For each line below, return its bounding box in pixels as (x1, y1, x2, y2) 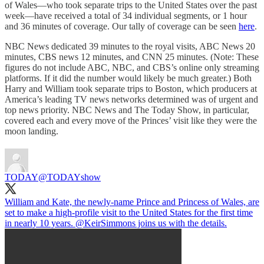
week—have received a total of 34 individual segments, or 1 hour (5, 10, 247, 21)
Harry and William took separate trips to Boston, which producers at (5, 83, 257, 94)
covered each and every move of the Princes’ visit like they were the (5, 115, 257, 126)
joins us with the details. (136, 217, 227, 228)
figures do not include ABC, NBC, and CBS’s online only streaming (5, 62, 259, 72)
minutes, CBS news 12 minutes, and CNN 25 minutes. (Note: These (5, 51, 259, 62)
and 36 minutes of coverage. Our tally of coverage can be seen (5, 21, 239, 31)
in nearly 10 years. (5, 217, 75, 228)
